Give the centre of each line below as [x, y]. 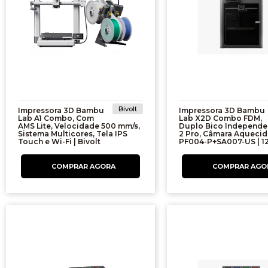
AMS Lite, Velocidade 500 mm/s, [79, 126]
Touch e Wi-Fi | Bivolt [59, 142]
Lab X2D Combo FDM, [220, 118]
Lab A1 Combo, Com [56, 118]
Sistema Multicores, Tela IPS [73, 134]
